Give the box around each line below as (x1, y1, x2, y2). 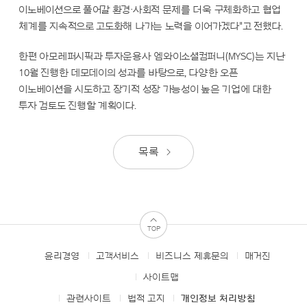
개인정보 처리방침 (180, 294, 256, 304)
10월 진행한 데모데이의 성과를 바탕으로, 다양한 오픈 (19, 68, 238, 79)
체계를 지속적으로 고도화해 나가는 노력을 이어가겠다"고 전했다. (19, 21, 283, 32)
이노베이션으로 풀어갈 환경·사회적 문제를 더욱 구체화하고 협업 (19, 5, 282, 16)
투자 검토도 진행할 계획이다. (19, 101, 136, 112)
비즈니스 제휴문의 (155, 251, 228, 262)
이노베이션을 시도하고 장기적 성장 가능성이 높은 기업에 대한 (19, 84, 271, 95)
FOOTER (15, 254, 53, 265)
